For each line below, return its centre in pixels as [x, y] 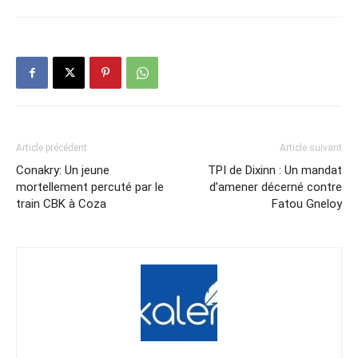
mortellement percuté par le [90, 187]
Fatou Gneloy [307, 204]
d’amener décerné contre [276, 187]
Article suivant [311, 148]
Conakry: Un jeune [63, 171]
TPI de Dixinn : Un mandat [275, 171]
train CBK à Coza [61, 204]
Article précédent [52, 148]
